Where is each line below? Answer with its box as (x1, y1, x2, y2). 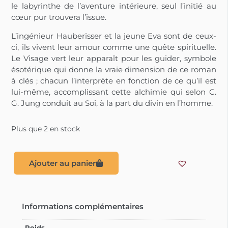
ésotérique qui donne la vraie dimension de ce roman (11, 64, 216, 74)
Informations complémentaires (21, 201, 144, 211)
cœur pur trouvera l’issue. (11, 12, 107, 22)
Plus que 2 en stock (11, 124, 80, 134)
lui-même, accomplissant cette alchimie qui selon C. (11, 87, 216, 97)
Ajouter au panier (29, 158, 96, 168)
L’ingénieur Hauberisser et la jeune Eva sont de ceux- (11, 31, 216, 41)
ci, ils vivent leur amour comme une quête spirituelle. (11, 42, 216, 52)
